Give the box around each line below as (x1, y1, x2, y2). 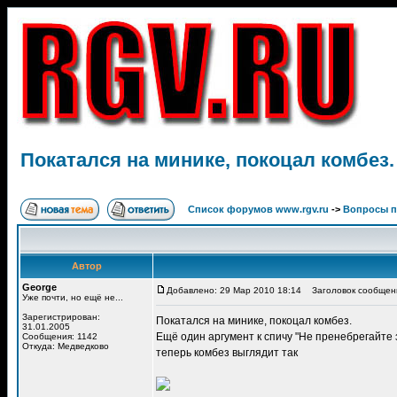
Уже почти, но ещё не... (22, 292, 123, 302)
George (22, 282, 57, 292)
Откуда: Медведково (22, 341, 109, 351)
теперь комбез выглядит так (156, 346, 298, 359)
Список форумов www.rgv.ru (188, 204, 329, 214)
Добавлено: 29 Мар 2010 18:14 (167, 285, 301, 295)
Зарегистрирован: (22, 312, 100, 322)
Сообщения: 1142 (22, 331, 97, 341)
